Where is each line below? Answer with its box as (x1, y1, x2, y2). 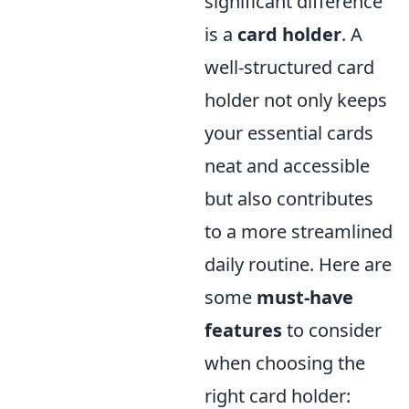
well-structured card (204, 54, 374, 79)
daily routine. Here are (204, 251, 392, 277)
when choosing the (204, 350, 365, 375)
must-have (257, 284, 353, 309)
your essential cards (204, 120, 373, 145)
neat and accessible (204, 152, 370, 178)
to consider (282, 317, 382, 342)
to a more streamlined (204, 218, 393, 244)
